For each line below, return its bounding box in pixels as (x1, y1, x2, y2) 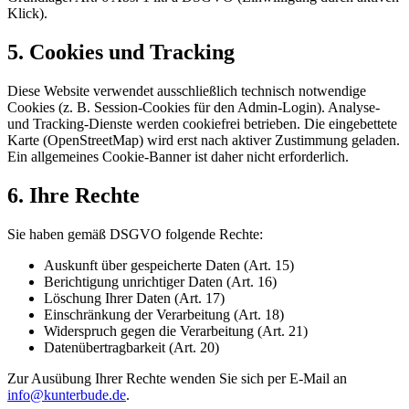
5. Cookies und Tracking (7, 39, 235, 64)
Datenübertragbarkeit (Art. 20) (44, 339, 219, 355)
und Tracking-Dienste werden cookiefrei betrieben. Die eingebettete (7, 115, 397, 131)
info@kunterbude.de (7, 386, 126, 403)
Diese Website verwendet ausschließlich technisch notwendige (7, 82, 366, 99)
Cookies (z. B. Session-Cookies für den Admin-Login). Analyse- (7, 99, 380, 115)
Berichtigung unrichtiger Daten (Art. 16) (44, 273, 277, 289)
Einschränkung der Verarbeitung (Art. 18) (44, 306, 284, 322)
